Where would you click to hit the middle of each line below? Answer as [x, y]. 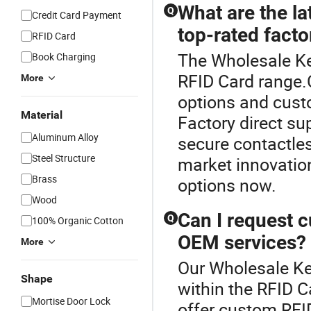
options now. [227, 185]
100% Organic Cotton [78, 220]
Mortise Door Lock [71, 301]
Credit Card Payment [77, 15]
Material [42, 115]
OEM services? [242, 243]
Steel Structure [64, 158]
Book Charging [64, 57]
